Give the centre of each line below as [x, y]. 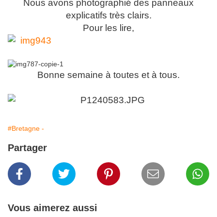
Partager [27, 148]
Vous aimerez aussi [53, 208]
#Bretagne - [26, 129]
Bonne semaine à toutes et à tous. [108, 75]
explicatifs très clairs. [108, 15]
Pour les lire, [108, 28]
